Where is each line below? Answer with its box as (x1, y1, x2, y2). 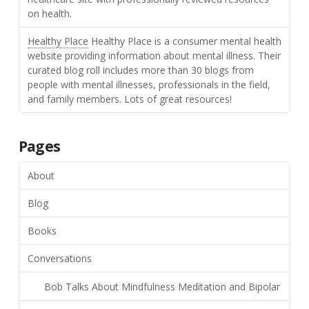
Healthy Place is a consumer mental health (88, 34, 281, 48)
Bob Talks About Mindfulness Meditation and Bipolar (43, 279, 280, 293)
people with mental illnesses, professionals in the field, (27, 77, 270, 91)
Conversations (27, 252, 92, 266)
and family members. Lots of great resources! (27, 92, 232, 106)
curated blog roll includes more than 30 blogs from (27, 63, 254, 77)
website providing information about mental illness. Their (27, 48, 281, 62)
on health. (27, 6, 72, 20)
